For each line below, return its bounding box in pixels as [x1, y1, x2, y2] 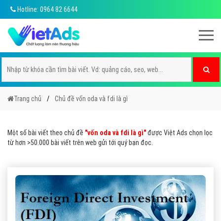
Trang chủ [14, 95, 41, 103]
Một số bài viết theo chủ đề [7, 129, 85, 137]
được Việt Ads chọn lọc [146, 129, 213, 137]
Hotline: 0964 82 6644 [16, 5, 77, 13]
